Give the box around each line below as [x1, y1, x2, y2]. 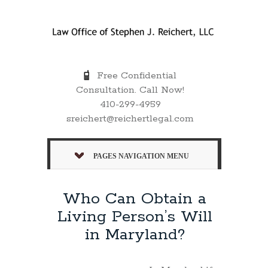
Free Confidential [91, 69, 177, 82]
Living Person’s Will [57, 206, 212, 227]
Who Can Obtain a [63, 188, 206, 209]
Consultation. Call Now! [76, 83, 185, 96]
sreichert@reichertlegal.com [66, 112, 194, 125]
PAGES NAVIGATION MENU [93, 151, 189, 160]
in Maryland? [84, 224, 185, 245]
